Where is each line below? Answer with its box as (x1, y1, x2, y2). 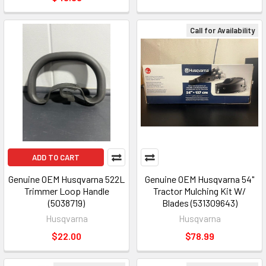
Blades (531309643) (161, 197, 237, 208)
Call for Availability (190, 26, 255, 35)
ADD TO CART (32, 153, 80, 162)
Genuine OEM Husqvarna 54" (145, 173, 254, 185)
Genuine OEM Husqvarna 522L (8, 173, 125, 185)
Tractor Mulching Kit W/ (153, 185, 246, 197)
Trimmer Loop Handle (24, 185, 109, 197)
